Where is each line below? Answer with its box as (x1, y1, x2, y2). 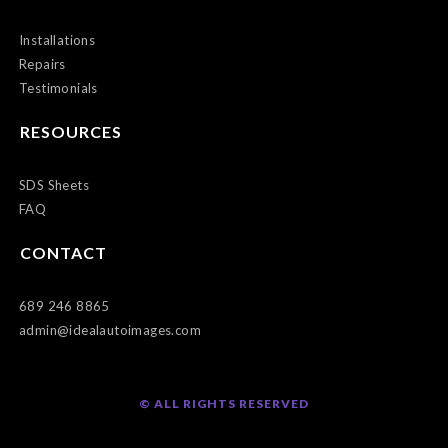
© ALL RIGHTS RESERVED (139, 396, 309, 412)
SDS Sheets (19, 177, 89, 194)
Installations (19, 32, 96, 49)
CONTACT (20, 243, 107, 263)
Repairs (19, 56, 66, 73)
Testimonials (19, 80, 98, 97)
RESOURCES (20, 122, 122, 142)
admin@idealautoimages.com (19, 322, 201, 339)
